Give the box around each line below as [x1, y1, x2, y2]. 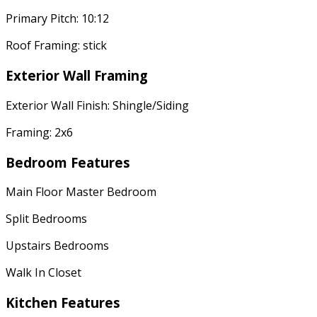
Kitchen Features [6, 294, 120, 312]
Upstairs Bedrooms [6, 238, 109, 254]
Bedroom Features [6, 153, 130, 171]
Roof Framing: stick [6, 38, 107, 54]
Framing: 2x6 [6, 124, 73, 140]
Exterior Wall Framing [6, 67, 148, 85]
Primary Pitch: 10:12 [6, 11, 109, 27]
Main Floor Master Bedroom [6, 184, 156, 200]
